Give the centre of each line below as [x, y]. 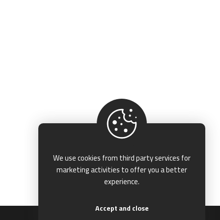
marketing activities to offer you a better [122, 170]
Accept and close [122, 208]
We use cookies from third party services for [122, 158]
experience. [122, 181]
